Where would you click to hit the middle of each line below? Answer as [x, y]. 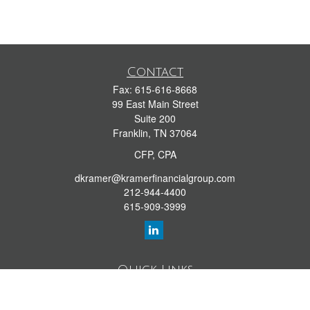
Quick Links [155, 270]
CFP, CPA [155, 154]
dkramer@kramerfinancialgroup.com [155, 177]
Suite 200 [155, 118]
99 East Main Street [155, 104]
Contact [155, 72]
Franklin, [132, 133]
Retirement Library [155, 287]
